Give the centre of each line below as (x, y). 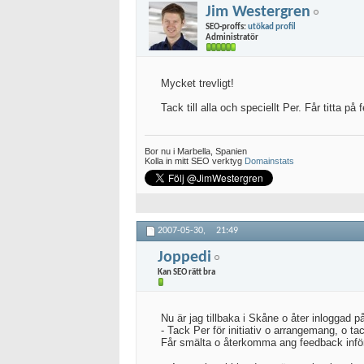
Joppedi (184, 257)
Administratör (232, 37)
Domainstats (269, 161)
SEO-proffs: (227, 27)
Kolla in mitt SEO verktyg (195, 161)
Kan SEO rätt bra (186, 272)
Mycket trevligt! (197, 84)
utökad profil (272, 27)
